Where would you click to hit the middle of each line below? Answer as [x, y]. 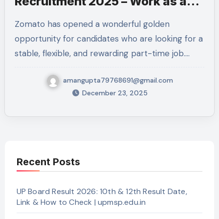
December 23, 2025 [115, 93]
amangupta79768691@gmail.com [118, 80]
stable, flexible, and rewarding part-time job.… [102, 53]
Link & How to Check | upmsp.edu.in [81, 202]
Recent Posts [48, 162]
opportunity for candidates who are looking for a [109, 39]
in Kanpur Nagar [62, 32]
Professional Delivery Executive [107, 16]
